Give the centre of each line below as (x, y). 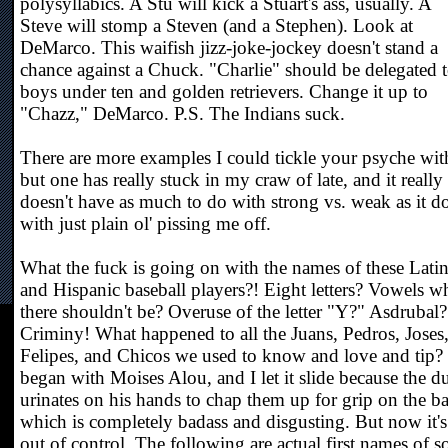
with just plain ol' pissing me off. (145, 223)
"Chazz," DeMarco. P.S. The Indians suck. (182, 113)
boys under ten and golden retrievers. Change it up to (224, 91)
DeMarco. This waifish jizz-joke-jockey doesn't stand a (229, 47)
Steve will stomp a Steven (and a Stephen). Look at (216, 25)
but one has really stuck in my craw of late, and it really (231, 179)
